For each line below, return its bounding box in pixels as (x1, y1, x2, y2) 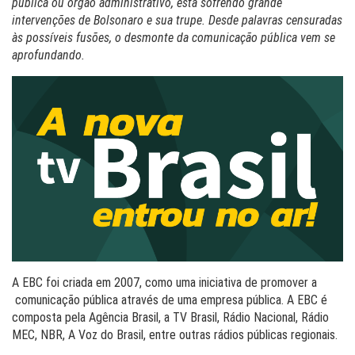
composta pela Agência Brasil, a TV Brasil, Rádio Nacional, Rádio (12, 310, 329, 326)
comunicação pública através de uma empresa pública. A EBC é (12, 292, 327, 308)
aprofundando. (12, 48, 85, 63)
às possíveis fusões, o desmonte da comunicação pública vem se (12, 30, 335, 45)
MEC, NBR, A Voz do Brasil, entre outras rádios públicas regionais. (12, 327, 338, 343)
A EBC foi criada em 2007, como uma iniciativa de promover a (12, 275, 317, 291)
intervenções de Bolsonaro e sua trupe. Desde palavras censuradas (12, 13, 342, 28)
